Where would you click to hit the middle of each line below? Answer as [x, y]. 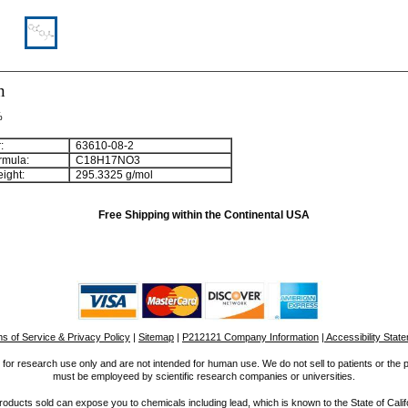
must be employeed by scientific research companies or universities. [204, 376]
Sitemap [156, 337]
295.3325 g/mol [112, 175]
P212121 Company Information [250, 337]
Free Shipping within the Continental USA [204, 215]
